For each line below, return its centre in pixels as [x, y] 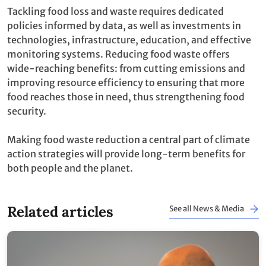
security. [27, 111]
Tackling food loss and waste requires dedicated [115, 11]
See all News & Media [207, 208]
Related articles [60, 211]
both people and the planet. [70, 168]
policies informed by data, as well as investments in [124, 25]
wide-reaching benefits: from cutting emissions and [126, 68]
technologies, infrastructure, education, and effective [129, 39]
